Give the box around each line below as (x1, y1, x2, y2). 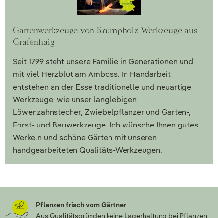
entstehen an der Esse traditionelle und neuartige (13, 82, 191, 92)
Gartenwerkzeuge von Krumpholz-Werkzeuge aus (13, 25, 197, 36)
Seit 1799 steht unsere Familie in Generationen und (13, 56, 193, 67)
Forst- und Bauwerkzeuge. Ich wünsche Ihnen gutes (13, 120, 198, 130)
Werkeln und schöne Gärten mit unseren (13, 132, 157, 143)
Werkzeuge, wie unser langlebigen (13, 94, 137, 105)
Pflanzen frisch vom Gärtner (36, 200, 126, 210)
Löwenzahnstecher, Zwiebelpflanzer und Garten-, (13, 107, 191, 118)
